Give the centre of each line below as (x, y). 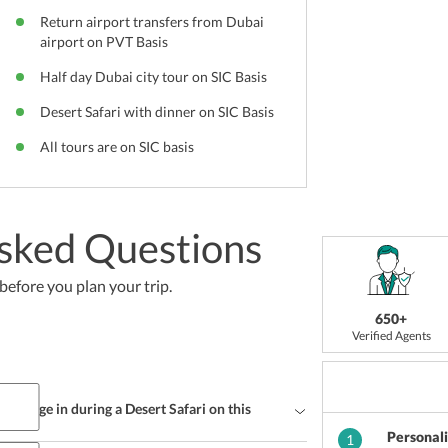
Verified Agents (391, 335)
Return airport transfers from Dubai (151, 21)
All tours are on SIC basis (116, 146)
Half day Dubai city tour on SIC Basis (153, 76)
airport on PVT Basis (103, 41)
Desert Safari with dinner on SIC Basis (156, 111)
